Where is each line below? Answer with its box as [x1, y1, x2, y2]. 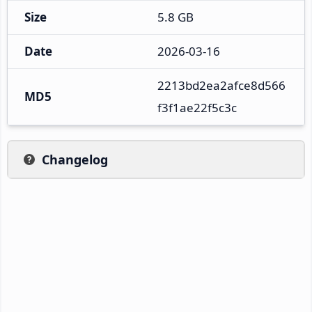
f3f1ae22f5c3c [157, 99, 237, 116]
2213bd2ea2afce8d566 [157, 77, 286, 93]
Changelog [42, 150, 108, 168]
